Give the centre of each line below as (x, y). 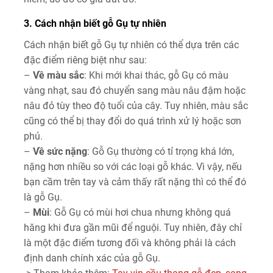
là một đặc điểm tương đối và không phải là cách (130, 243)
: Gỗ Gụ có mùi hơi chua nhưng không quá (140, 213)
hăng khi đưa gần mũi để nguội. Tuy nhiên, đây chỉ (133, 228)
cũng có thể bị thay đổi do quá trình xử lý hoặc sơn (133, 121)
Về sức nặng (60, 152)
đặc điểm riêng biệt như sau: (85, 60)
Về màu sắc (58, 76)
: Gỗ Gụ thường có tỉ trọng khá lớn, (161, 152)
